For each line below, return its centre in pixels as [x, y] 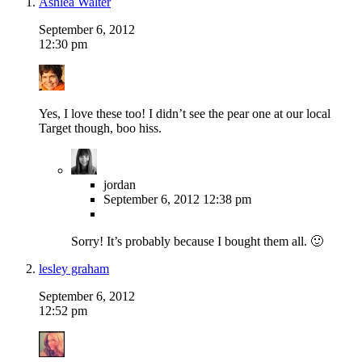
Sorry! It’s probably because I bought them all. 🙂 [197, 242]
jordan [120, 185]
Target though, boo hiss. [100, 128]
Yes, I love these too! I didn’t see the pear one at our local [185, 114]
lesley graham [74, 269]
